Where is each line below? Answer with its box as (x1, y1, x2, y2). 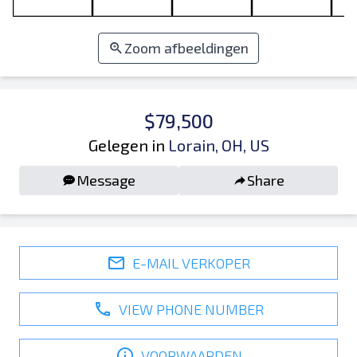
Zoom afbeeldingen (124, 39, 249, 57)
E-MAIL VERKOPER (132, 253, 250, 272)
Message (76, 171, 135, 189)
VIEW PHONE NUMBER (119, 300, 264, 318)
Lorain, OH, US (167, 135, 269, 155)
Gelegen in (88, 135, 165, 155)
